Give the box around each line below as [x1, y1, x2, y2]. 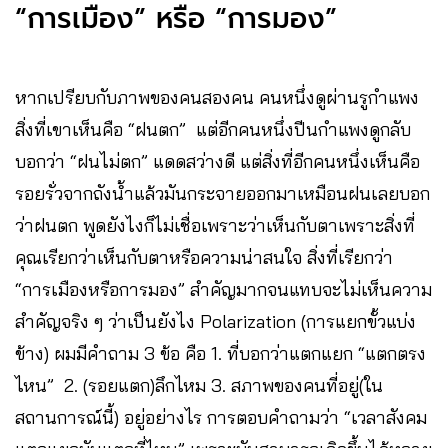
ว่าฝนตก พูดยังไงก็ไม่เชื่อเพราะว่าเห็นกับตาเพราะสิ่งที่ [15, 213, 415, 237]
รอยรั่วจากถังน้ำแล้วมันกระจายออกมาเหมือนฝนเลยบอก [15, 181, 430, 205]
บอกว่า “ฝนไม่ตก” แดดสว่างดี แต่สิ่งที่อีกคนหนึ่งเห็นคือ [15, 149, 420, 173]
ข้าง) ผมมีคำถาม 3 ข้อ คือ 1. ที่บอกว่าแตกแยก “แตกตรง [15, 341, 426, 365]
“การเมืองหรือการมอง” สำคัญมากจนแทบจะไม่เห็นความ [15, 277, 432, 301]
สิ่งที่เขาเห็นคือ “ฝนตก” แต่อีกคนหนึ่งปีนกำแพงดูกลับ [15, 117, 411, 141]
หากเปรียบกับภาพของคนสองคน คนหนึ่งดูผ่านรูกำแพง [15, 85, 419, 109]
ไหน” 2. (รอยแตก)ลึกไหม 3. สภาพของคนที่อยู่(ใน [15, 373, 383, 397]
